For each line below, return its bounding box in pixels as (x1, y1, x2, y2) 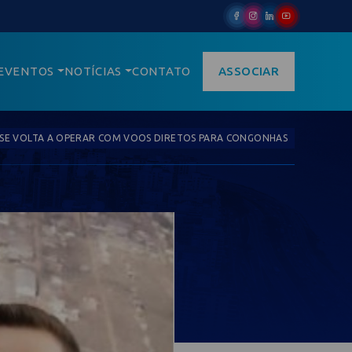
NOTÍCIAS (64, 64, 123, 78)
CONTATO (131, 64, 192, 78)
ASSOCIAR (218, 64, 279, 78)
